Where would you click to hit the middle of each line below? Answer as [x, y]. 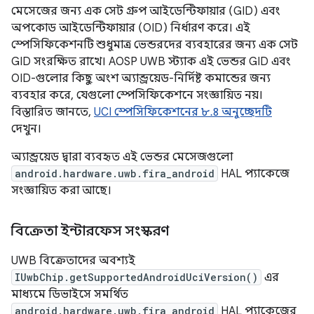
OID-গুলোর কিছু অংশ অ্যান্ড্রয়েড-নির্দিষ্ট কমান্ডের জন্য [141, 79]
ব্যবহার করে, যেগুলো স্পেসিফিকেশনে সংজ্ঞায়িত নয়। [137, 96]
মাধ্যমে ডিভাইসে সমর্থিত [70, 295]
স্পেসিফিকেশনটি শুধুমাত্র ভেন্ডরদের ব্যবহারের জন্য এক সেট [155, 45]
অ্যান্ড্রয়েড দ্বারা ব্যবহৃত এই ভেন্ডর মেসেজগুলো [122, 157]
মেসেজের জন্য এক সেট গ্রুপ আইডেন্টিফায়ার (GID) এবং [146, 12]
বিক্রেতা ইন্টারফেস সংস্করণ [90, 231]
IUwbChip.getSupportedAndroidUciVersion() [136, 278]
